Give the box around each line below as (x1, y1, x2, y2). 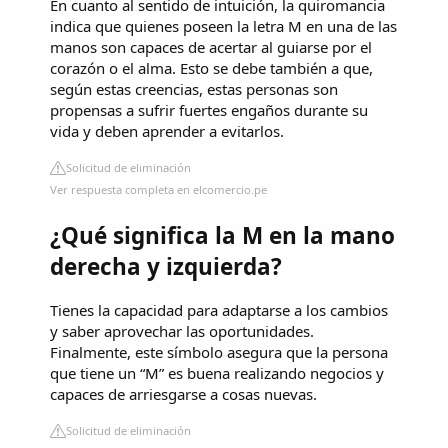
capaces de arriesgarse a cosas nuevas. (50, 384, 317, 405)
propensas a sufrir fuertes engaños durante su (50, 100, 368, 121)
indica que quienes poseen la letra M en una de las (50, 16, 397, 37)
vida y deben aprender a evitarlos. (50, 121, 284, 142)
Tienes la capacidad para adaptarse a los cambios (50, 300, 388, 321)
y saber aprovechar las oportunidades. (50, 321, 314, 342)
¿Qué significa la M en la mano (50, 219, 395, 251)
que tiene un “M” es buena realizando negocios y (50, 363, 384, 384)
